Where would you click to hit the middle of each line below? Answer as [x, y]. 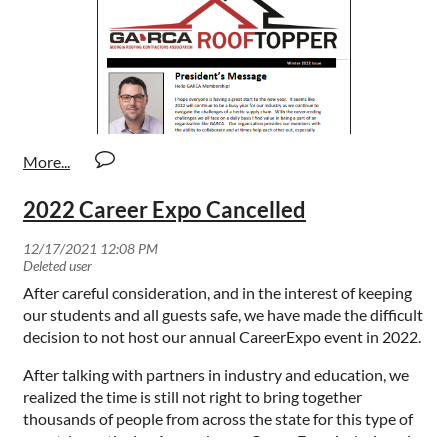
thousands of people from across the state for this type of [218, 418]
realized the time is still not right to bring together [192, 396]
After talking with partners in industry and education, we [216, 374]
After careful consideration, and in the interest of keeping [217, 292]
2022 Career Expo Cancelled [164, 209]
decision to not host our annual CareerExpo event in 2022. [223, 336]
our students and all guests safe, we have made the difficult [223, 314]
